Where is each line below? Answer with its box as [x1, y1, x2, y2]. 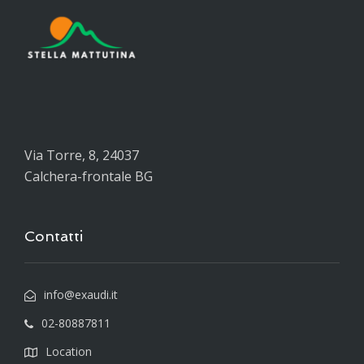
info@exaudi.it [44, 287, 118, 302]
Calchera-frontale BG [24, 167, 153, 185]
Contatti [24, 227, 83, 245]
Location [45, 344, 92, 359]
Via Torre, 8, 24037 [24, 146, 139, 164]
